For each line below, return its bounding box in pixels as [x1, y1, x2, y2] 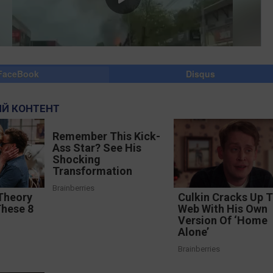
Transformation [52, 165, 132, 177]
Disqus [186, 68, 215, 80]
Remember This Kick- [52, 130, 160, 143]
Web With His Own [178, 202, 268, 216]
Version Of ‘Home [178, 214, 268, 227]
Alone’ [178, 225, 210, 239]
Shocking [52, 153, 101, 166]
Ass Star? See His [52, 141, 141, 154]
